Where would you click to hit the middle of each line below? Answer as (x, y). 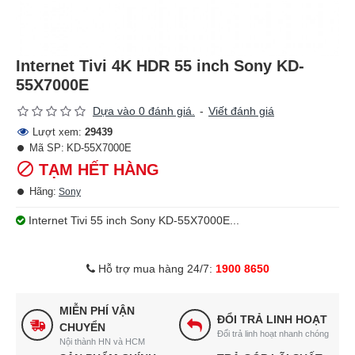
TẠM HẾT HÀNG (99, 170)
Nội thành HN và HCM (102, 342)
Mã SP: (47, 148)
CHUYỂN (82, 327)
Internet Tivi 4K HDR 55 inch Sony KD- (160, 66)
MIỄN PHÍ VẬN (97, 311)
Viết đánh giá (241, 111)
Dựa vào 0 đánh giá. (144, 111)
